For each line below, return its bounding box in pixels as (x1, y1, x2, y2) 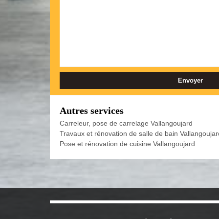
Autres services (60, 105, 124, 116)
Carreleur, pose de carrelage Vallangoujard (60, 119, 193, 127)
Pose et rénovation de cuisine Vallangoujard (60, 140, 195, 148)
